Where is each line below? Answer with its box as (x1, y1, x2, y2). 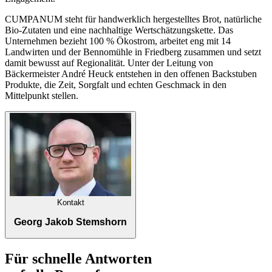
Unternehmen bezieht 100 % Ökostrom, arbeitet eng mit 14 (5, 35, 231, 46)
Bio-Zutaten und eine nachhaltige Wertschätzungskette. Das (5, 24, 233, 35)
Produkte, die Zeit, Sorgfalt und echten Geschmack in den (5, 79, 226, 90)
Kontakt (56, 197, 84, 207)
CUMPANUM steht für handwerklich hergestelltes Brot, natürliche (5, 13, 262, 24)
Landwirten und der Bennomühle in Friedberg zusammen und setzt (5, 46, 261, 57)
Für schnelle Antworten (5, 251, 152, 267)
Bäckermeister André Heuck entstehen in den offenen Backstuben (5, 68, 257, 79)
